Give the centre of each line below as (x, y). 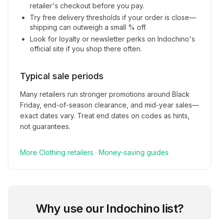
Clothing (52, 152)
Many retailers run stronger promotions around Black (105, 94)
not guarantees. (45, 126)
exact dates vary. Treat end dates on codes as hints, (105, 116)
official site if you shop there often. (86, 49)
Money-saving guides (134, 152)
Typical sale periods (62, 76)
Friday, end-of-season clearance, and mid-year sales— (109, 105)
